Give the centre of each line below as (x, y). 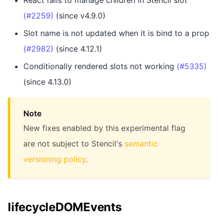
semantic (141, 144)
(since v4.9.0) (80, 16)
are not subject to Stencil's (74, 144)
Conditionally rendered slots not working (100, 66)
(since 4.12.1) (78, 49)
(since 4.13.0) (47, 82)
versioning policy (54, 159)
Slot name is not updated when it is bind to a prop (116, 33)
